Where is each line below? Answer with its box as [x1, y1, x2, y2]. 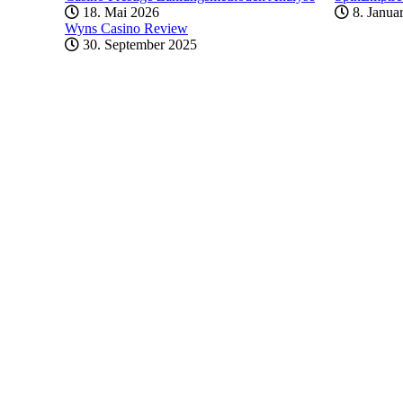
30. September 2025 [79, 36, 197, 52]
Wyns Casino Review [65, 20, 188, 36]
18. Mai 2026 [79, 4, 159, 20]
